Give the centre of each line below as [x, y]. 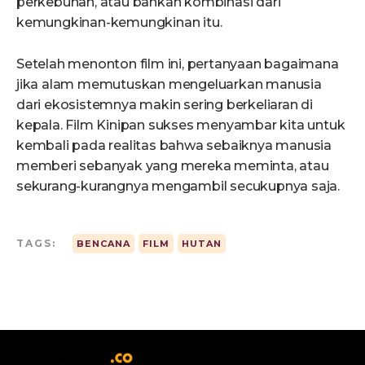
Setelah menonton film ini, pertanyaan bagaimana [178, 64]
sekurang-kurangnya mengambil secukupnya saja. [178, 187]
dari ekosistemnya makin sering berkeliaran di [165, 105]
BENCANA [103, 244]
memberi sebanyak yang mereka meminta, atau [173, 166]
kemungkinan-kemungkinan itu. [119, 23]
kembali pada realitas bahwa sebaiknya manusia [174, 146]
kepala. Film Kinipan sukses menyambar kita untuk [181, 125]
